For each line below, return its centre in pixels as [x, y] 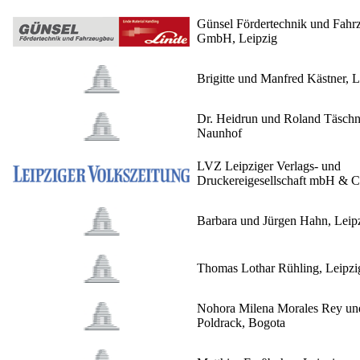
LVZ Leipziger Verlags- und [269, 166]
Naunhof [219, 133]
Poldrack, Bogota [241, 323]
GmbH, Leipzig [237, 39]
